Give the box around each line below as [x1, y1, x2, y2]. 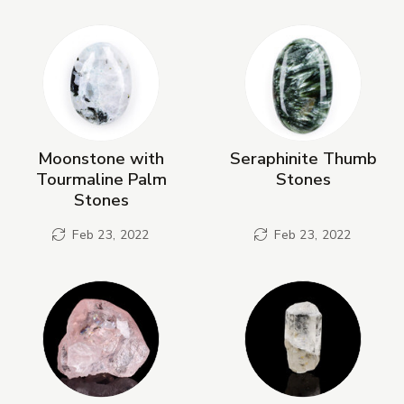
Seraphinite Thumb [229, 146, 377, 170]
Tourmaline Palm [35, 167, 167, 190]
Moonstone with [38, 146, 164, 170]
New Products [13, 22, 152, 51]
